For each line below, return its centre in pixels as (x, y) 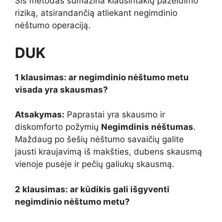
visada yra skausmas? (61, 89)
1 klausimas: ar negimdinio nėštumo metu (102, 77)
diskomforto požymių (58, 127)
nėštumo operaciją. (53, 26)
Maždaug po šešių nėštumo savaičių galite (99, 139)
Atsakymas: (40, 115)
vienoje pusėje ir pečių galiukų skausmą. (95, 164)
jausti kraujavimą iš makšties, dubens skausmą (109, 152)
